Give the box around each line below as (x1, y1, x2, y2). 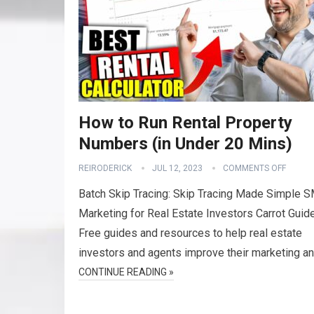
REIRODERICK (78, 163, 132, 173)
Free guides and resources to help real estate (78, 226, 302, 240)
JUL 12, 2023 (152, 163, 203, 173)
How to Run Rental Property (78, 113, 292, 132)
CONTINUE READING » (78, 266, 174, 278)
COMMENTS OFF (223, 163, 286, 173)
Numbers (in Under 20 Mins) (78, 134, 292, 153)
